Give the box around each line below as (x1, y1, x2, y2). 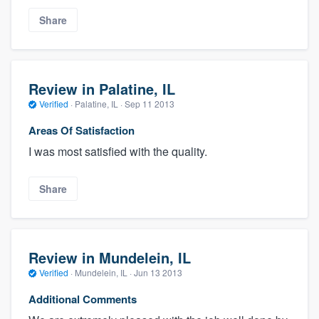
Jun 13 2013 (134, 266, 182, 278)
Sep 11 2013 (125, 97, 174, 110)
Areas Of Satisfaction (28, 122, 135, 139)
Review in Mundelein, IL (28, 246, 191, 268)
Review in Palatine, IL (28, 78, 175, 99)
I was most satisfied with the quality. (28, 143, 207, 160)
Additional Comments (28, 291, 137, 308)
